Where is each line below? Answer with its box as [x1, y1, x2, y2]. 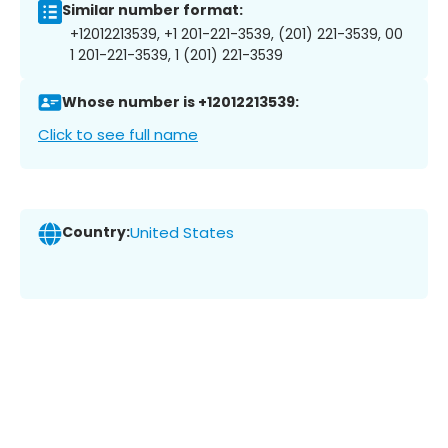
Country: [62, 222, 130, 243]
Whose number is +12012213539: [62, 92, 299, 113]
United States [130, 222, 234, 244]
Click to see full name [38, 123, 198, 145]
